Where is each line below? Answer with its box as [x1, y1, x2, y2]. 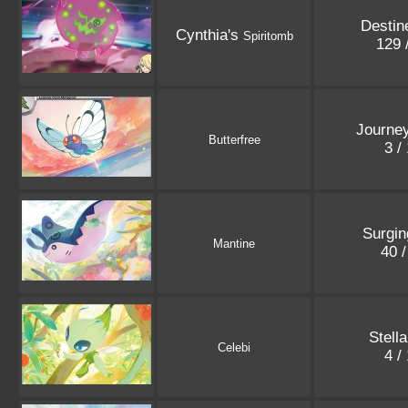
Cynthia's [175, 26, 243, 45]
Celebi [218, 341, 250, 355]
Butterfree [208, 133, 260, 148]
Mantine [213, 237, 255, 251]
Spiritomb [242, 29, 293, 44]
